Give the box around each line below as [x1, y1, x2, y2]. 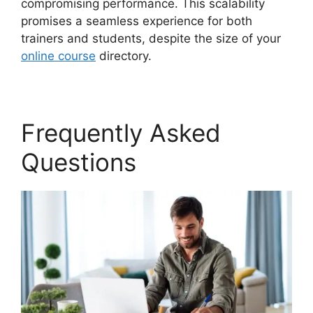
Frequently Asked [21, 117, 221, 147]
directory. [96, 48, 152, 63]
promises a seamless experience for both [21, 13, 252, 28]
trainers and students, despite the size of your [21, 31, 281, 45]
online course [21, 48, 96, 63]
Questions [21, 147, 136, 177]
